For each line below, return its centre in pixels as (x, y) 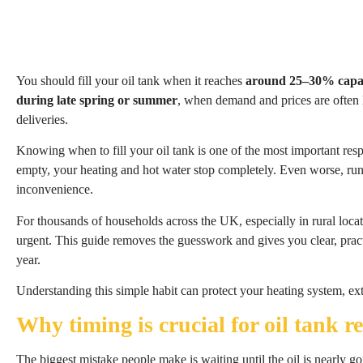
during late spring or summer (97, 100)
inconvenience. (55, 190)
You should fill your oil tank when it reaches (131, 81)
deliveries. (42, 120)
